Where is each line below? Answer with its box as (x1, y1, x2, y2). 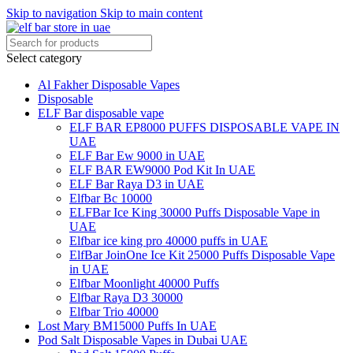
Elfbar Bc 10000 (69, 191, 152, 205)
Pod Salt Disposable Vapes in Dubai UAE (38, 333, 247, 347)
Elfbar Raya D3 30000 (69, 291, 183, 304)
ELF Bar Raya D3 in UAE (69, 177, 204, 191)
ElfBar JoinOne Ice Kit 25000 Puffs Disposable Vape (69, 248, 335, 262)
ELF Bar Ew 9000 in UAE (69, 149, 205, 162)
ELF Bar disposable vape (38, 106, 164, 120)
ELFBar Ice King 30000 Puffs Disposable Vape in (69, 206, 320, 219)
